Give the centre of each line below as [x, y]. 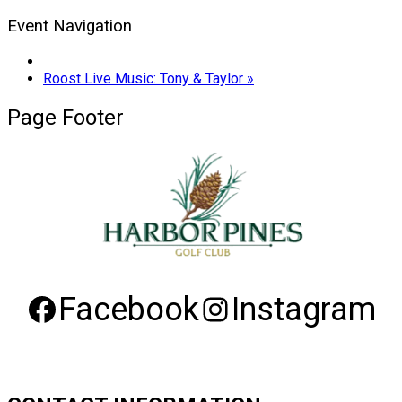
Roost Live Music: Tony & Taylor [145, 78]
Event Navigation [70, 26]
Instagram [304, 309]
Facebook [129, 309]
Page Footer [66, 117]
